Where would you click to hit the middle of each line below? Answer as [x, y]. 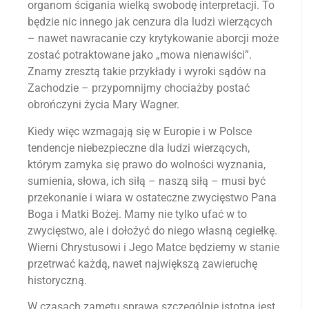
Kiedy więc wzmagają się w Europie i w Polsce [140, 131]
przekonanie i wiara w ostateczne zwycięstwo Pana [152, 197]
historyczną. [57, 280]
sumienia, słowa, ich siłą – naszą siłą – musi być [147, 181]
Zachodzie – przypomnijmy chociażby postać [139, 88]
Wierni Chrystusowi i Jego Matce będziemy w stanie [153, 247]
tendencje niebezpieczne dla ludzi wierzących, [139, 148]
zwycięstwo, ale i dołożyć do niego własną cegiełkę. [152, 230]
